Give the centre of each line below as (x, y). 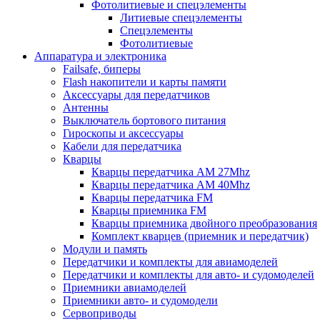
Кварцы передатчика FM (152, 197)
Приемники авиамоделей (125, 287)
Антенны (86, 107)
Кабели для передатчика (122, 146)
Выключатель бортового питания (144, 120)
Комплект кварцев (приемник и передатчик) (200, 236)
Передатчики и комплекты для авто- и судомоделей (189, 275)
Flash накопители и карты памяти (145, 82)
